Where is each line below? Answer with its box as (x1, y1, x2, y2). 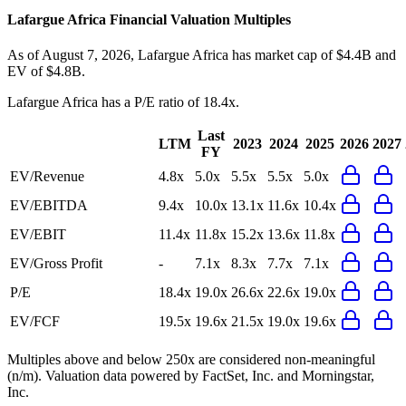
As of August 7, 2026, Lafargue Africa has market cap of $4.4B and (7, 47, 396, 63)
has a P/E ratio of (98, 94, 203, 111)
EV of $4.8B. (7, 63, 85, 80)
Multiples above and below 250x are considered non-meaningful (7, 352, 375, 368)
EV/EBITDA (10, 198, 88, 214)
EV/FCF (10, 314, 60, 330)
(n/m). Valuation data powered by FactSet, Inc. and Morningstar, (7, 368, 374, 384)
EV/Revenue (10, 169, 84, 185)
